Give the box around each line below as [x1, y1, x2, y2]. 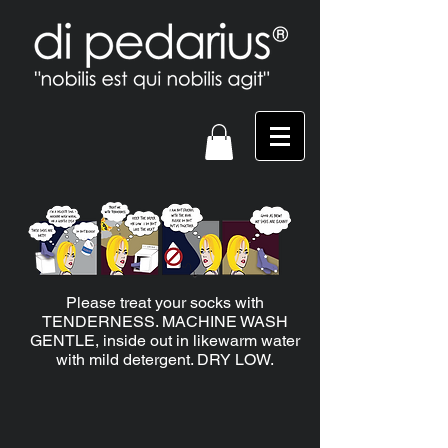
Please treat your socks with [66, 293, 264, 312]
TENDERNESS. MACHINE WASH [42, 312, 288, 331]
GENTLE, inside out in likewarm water [30, 331, 300, 350]
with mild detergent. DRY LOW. [56, 350, 274, 369]
